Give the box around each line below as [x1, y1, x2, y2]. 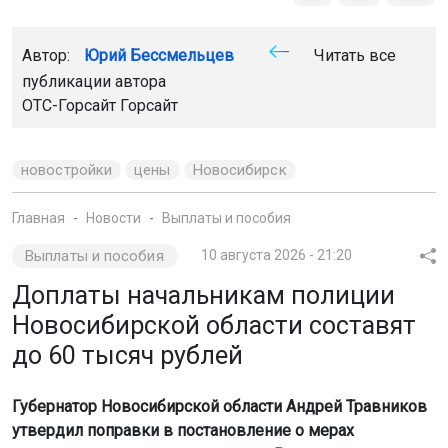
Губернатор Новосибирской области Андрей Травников [12, 396, 427, 416]
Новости [86, 209, 141, 226]
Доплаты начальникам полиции [12, 280, 395, 310]
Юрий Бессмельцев [84, 45, 234, 65]
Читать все [310, 45, 396, 65]
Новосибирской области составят [12, 310, 416, 340]
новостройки [21, 160, 113, 179]
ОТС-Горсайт [22, 95, 120, 115]
